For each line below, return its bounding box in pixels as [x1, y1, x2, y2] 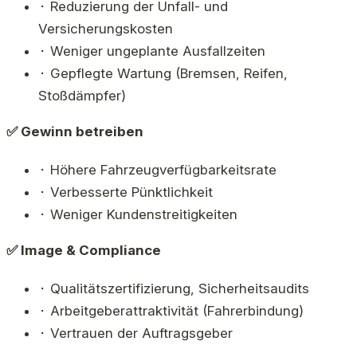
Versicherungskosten [38, 21, 173, 37]
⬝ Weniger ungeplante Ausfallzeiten [38, 43, 265, 60]
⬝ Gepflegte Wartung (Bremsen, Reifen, [38, 65, 288, 82]
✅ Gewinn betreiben [6, 124, 143, 140]
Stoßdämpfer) [38, 88, 126, 104]
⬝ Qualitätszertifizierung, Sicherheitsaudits [38, 280, 309, 297]
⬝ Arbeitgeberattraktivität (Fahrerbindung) [38, 303, 304, 320]
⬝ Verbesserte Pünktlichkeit [38, 184, 213, 201]
